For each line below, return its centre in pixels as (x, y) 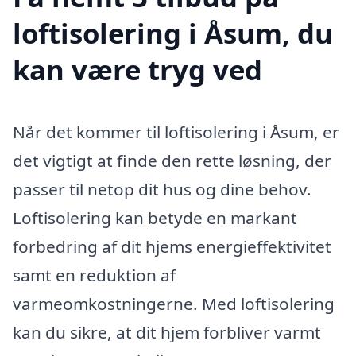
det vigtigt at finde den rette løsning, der (172, 160)
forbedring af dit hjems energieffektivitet (172, 246)
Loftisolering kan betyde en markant (155, 217)
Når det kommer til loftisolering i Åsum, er (176, 132)
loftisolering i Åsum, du (173, 33)
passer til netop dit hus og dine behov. (162, 189)
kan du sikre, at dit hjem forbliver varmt (167, 332)
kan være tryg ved (137, 69)
